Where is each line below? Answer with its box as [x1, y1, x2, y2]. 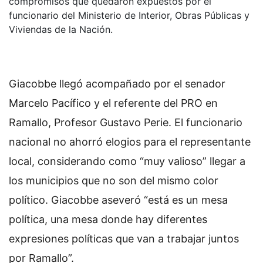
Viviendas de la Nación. [9, 23, 113, 35]
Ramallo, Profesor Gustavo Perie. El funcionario [9, 116, 242, 129]
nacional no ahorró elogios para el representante [9, 135, 251, 148]
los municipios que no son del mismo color [9, 174, 218, 187]
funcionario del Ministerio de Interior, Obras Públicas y [9, 9, 249, 21]
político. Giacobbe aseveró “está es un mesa [9, 193, 228, 206]
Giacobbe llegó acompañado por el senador [9, 77, 225, 90]
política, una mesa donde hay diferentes [9, 213, 207, 225]
